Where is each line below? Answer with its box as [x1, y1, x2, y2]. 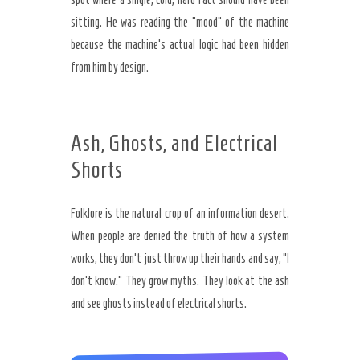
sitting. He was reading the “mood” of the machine [71, 15, 289, 29]
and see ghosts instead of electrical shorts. [71, 297, 247, 310]
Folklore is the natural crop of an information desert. [71, 207, 289, 220]
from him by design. [71, 60, 149, 74]
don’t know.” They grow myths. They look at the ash [71, 274, 289, 288]
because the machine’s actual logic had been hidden [71, 38, 289, 51]
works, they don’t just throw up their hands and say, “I [71, 252, 289, 265]
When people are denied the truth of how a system [71, 229, 289, 243]
